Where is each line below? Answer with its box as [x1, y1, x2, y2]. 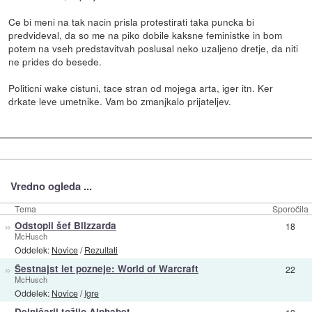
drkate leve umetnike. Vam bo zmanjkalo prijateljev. [8, 94, 232, 109]
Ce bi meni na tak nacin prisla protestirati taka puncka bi [8, 15, 255, 29]
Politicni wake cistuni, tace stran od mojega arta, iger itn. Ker [8, 81, 274, 95]
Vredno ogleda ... [10, 178, 92, 194]
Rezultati [84, 243, 118, 256]
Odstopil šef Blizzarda [14, 219, 116, 233]
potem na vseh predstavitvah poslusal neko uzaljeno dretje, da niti [8, 41, 299, 56]
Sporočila [272, 203, 309, 215]
